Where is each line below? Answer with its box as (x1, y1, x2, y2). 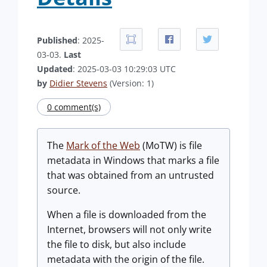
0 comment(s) (47, 101, 101, 113)
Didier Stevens (49, 77, 107, 89)
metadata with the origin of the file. (47, 253, 204, 266)
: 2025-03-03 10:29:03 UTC (73, 63, 176, 74)
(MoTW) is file (140, 139, 202, 152)
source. (47, 184, 80, 197)
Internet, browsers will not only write (47, 223, 212, 236)
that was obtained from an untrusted (47, 169, 214, 182)
